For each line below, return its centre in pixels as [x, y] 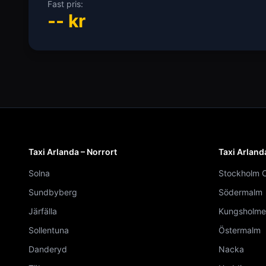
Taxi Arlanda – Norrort [73, 152]
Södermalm [240, 192]
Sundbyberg [53, 192]
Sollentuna [49, 230]
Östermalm [240, 230]
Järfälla [43, 211]
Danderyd [48, 249]
